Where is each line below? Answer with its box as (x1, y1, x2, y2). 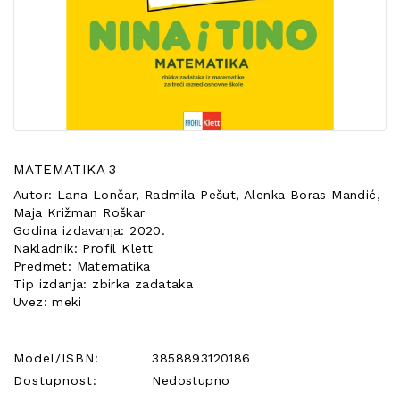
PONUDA (22, 23, 76, 37)
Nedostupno (147, 373, 230, 387)
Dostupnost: (13, 373, 97, 387)
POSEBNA (22, 5, 83, 20)
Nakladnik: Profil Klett (13, 241, 154, 255)
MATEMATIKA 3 (13, 162, 117, 178)
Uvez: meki (13, 295, 81, 309)
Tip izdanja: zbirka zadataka (13, 277, 194, 291)
